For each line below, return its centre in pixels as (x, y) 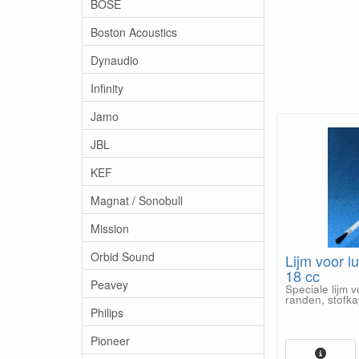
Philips (107, 312)
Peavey (109, 284)
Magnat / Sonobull (137, 200)
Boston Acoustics (134, 32)
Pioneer (110, 340)
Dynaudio (115, 60)
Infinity (107, 88)
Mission (110, 228)
